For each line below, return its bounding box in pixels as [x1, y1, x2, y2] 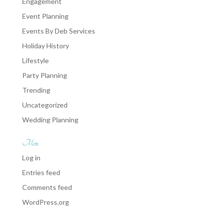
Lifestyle [22, 56, 49, 65]
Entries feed [22, 168, 60, 177]
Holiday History [22, 41, 69, 50]
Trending [22, 86, 50, 94]
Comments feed [22, 183, 72, 191]
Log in [22, 153, 40, 162]
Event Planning [22, 12, 69, 20]
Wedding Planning [22, 115, 78, 124]
